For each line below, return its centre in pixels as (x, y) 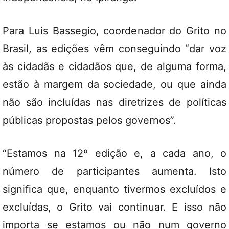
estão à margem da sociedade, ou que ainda (114, 84)
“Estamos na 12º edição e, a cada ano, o (114, 153)
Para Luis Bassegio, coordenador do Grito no (114, 31)
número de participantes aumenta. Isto (114, 171)
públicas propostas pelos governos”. (89, 120)
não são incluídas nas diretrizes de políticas (114, 102)
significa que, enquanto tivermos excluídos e (114, 189)
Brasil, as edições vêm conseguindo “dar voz (114, 49)
